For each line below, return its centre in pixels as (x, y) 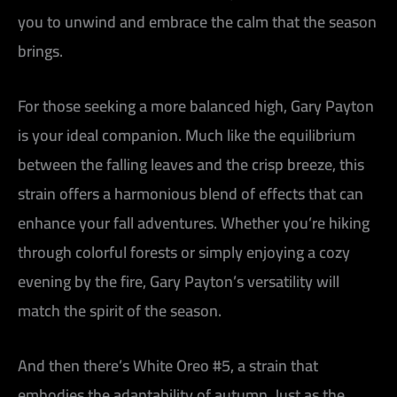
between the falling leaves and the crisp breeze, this (191, 164)
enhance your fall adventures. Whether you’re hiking (194, 222)
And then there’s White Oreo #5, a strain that (168, 365)
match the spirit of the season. (120, 310)
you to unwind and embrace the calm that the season (197, 22)
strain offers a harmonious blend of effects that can (191, 193)
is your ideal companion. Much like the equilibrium (187, 135)
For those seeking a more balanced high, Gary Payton (196, 105)
